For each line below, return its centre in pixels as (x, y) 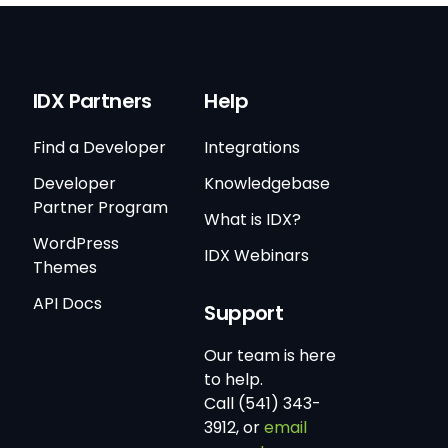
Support (244, 313)
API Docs (67, 304)
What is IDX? (253, 220)
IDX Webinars (257, 256)
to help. (234, 380)
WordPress (75, 244)
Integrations (252, 148)
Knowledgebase (267, 184)
